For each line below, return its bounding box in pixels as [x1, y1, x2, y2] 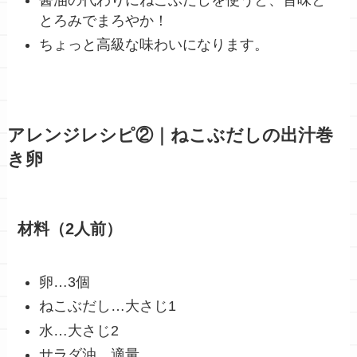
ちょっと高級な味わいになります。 [39, 37, 269, 53]
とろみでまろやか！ [39, 12, 169, 29]
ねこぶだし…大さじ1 [39, 298, 177, 315]
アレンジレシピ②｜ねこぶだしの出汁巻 [6, 126, 333, 146]
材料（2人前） [18, 220, 123, 238]
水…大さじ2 [39, 322, 120, 339]
